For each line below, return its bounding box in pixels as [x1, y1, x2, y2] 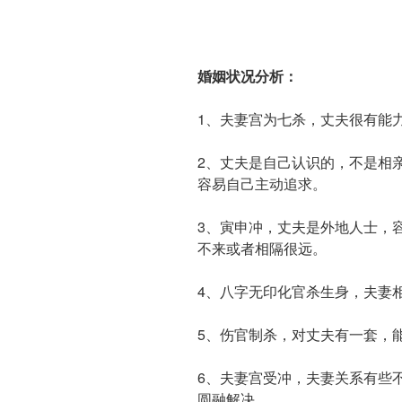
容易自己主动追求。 [197, 172, 327, 194]
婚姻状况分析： [197, 65, 298, 86]
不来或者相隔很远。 [197, 237, 327, 258]
